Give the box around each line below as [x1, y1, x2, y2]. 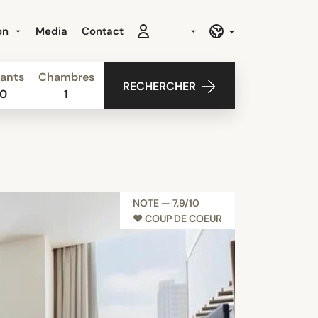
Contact [82, 24, 124, 38]
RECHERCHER [123, 79, 197, 94]
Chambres [38, 70, 94, 84]
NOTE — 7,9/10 [133, 197, 199, 209]
